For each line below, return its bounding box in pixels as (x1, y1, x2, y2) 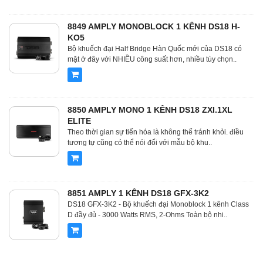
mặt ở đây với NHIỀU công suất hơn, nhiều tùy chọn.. (68, 55, 237, 63)
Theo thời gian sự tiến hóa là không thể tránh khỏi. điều (68, 128, 244, 136)
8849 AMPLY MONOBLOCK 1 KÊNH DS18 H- (68, 22, 240, 31)
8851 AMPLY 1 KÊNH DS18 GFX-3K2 (68, 188, 209, 198)
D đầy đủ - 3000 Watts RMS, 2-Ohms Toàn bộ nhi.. (68, 211, 227, 219)
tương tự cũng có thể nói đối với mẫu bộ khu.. (68, 139, 212, 147)
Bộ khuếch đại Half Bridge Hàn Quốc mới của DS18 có (68, 45, 242, 53)
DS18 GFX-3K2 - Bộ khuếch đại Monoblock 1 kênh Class (68, 200, 249, 208)
